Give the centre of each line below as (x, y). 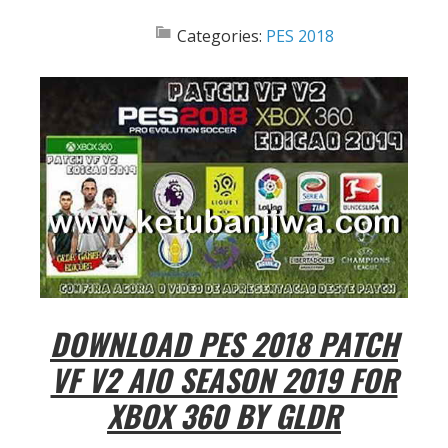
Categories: (221, 36)
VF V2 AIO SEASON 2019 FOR (224, 380)
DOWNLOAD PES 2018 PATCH (224, 344)
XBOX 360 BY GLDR (224, 416)
